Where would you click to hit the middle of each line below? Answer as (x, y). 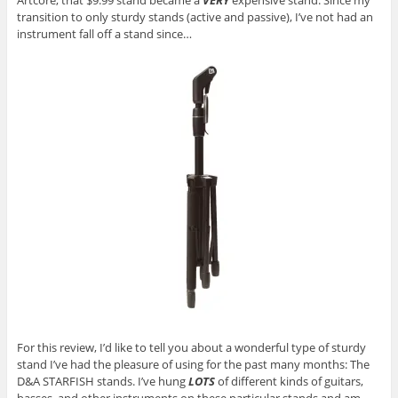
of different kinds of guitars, (289, 382)
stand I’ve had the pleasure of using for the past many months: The (193, 365)
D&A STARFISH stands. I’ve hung (102, 382)
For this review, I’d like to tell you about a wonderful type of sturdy (191, 348)
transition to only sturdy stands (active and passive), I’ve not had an (195, 17)
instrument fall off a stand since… (104, 34)
